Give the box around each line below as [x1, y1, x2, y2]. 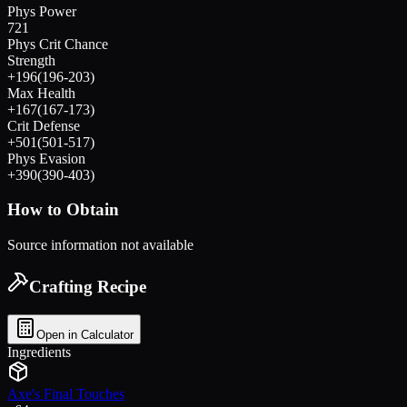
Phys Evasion [7, 150, 85, 166]
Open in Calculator [36, 327, 134, 342]
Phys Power [7, 3, 76, 19]
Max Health [7, 84, 75, 101]
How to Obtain [7, 200, 119, 220]
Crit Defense [7, 117, 80, 134]
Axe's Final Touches [7, 385, 124, 402]
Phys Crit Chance [7, 35, 108, 52]
